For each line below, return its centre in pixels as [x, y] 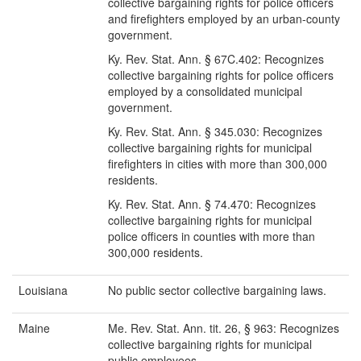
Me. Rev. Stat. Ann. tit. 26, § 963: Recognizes [224, 328]
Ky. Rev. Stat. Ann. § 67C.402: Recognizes [216, 59]
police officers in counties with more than [212, 237]
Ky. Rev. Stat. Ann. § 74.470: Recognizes [212, 204]
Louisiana [43, 290]
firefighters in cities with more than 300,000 [218, 164]
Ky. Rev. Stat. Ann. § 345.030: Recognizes [215, 132]
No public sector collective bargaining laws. [217, 290]
